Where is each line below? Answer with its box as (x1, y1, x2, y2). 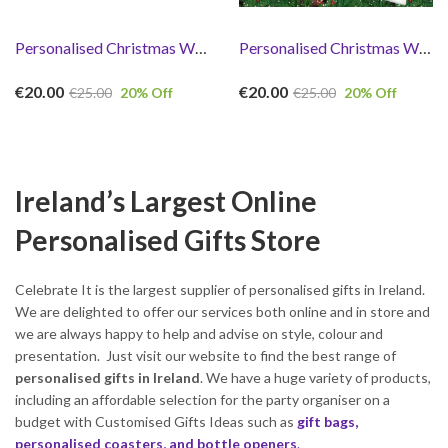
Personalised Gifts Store (15, 223, 321, 258)
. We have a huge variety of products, (200, 369, 431, 387)
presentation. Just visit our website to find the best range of (15, 347, 396, 365)
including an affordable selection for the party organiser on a (15, 391, 390, 409)
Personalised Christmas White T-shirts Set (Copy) (419, 37, 431, 57)
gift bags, (297, 413, 358, 431)
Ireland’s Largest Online (15, 184, 317, 219)
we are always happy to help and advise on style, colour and (15, 325, 383, 343)
